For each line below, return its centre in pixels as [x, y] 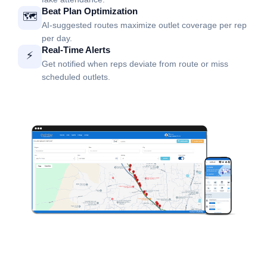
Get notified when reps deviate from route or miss [135, 63]
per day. [57, 38]
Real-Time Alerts [76, 49]
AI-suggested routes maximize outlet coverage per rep [144, 25]
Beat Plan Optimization [90, 11]
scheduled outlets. [76, 77]
